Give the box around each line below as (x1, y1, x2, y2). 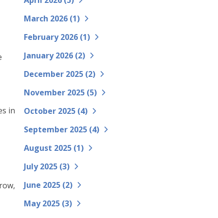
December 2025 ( (23, 69, 88, 79)
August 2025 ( (23, 143, 76, 153)
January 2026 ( (23, 50, 78, 61)
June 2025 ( (23, 180, 65, 190)
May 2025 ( (23, 198, 65, 209)
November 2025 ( (23, 87, 90, 98)
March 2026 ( (23, 13, 73, 24)
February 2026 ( (23, 32, 83, 42)
